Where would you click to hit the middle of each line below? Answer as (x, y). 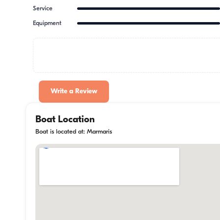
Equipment (47, 24)
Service (43, 8)
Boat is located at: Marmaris (74, 132)
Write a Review (74, 92)
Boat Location (65, 120)
